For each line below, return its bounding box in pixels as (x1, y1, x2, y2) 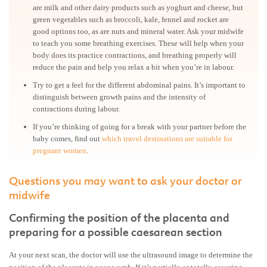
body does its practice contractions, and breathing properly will (33, 51, 237, 60)
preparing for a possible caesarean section (9, 228, 222, 239)
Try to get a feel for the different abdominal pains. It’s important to (33, 80, 246, 90)
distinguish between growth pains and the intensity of (33, 92, 206, 102)
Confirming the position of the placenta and (9, 213, 229, 225)
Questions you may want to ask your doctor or (9, 176, 242, 188)
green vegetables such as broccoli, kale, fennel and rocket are (33, 15, 229, 24)
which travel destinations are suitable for (102, 134, 232, 144)
